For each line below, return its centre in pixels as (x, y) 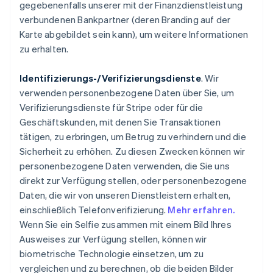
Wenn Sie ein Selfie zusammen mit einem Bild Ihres (126, 224)
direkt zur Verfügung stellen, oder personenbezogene (133, 180)
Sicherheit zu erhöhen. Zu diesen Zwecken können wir (133, 151)
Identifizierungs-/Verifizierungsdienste (110, 78)
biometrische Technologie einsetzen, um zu (112, 253)
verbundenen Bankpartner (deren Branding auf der (125, 19)
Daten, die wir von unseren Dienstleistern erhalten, (125, 195)
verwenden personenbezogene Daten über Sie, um (127, 93)
